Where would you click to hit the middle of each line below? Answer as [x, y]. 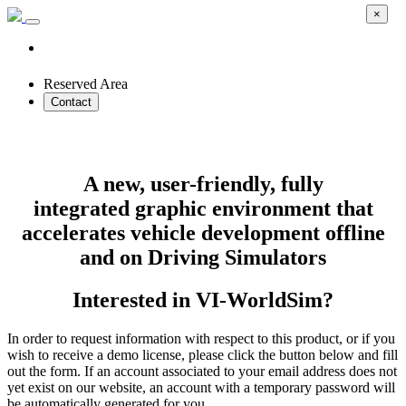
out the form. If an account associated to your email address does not [202, 371]
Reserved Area [86, 84]
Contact [71, 102]
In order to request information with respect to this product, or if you [201, 338]
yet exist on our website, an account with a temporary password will [201, 387]
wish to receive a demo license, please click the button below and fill [203, 354]
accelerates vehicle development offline [203, 232]
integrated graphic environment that [203, 208]
